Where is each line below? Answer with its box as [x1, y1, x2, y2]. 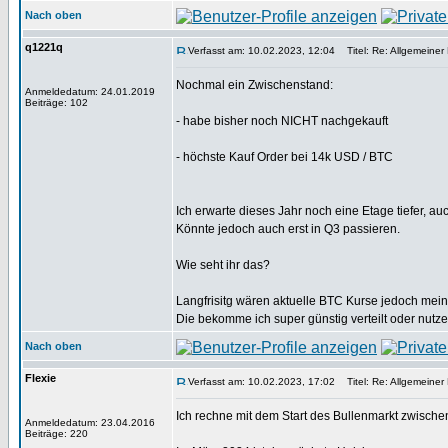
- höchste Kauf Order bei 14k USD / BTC [176, 150, 393, 164]
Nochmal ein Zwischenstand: [176, 78, 333, 92]
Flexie [25, 372, 56, 384]
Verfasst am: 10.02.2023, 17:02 [188, 376, 335, 387]
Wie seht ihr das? [176, 258, 270, 272]
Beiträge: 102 [25, 97, 88, 108]
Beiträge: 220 [25, 428, 88, 439]
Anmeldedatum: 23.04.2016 [25, 417, 155, 428]
